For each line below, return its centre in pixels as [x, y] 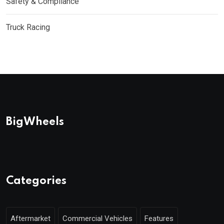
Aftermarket [30, 218]
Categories [36, 181]
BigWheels [35, 122]
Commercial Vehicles [97, 218]
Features [159, 218]
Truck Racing [28, 27]
